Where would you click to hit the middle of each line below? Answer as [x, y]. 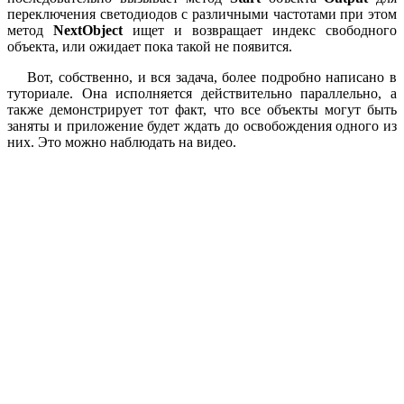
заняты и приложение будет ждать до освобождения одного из [202, 125]
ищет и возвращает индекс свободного [260, 30]
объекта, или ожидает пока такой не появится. [150, 46]
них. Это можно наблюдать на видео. [122, 142]
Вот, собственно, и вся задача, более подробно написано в [202, 77]
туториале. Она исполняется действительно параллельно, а [202, 93]
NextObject [88, 30]
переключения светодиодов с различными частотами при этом [202, 14]
